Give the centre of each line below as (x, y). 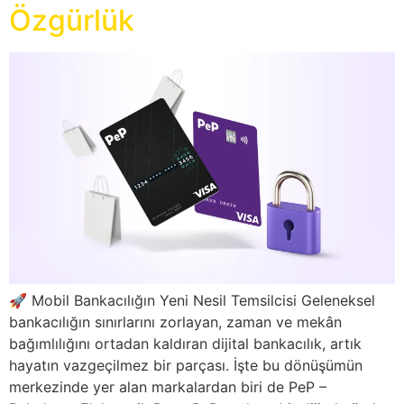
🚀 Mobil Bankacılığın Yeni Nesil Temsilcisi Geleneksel (192, 300)
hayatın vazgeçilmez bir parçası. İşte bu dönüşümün (186, 365)
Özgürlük (72, 20)
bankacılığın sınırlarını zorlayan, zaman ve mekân (175, 321)
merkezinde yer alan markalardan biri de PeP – (168, 386)
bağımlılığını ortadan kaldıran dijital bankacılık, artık (185, 343)
